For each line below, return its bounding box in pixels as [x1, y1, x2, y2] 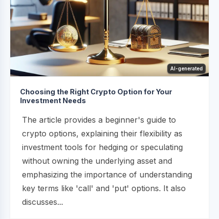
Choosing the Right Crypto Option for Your [20, 88, 172, 96]
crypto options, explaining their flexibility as [22, 129, 182, 139]
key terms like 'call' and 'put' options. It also [22, 183, 186, 194]
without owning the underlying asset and [22, 156, 172, 166]
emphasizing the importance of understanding [22, 170, 192, 180]
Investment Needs [20, 96, 86, 105]
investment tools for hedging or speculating [22, 142, 183, 153]
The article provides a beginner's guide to [22, 115, 176, 125]
